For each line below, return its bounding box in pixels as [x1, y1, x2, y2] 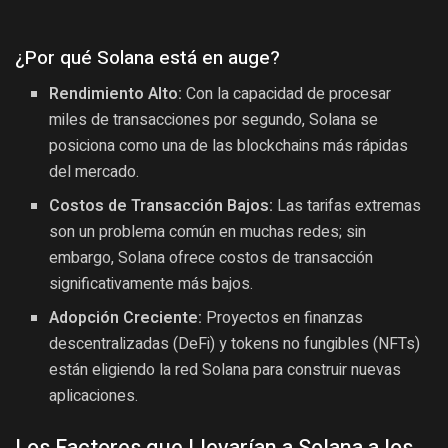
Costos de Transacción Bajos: [49, 194, 274, 219]
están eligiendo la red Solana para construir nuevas [49, 358, 402, 383]
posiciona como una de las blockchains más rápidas [49, 134, 409, 159]
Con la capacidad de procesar [182, 82, 392, 107]
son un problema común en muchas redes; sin [49, 220, 367, 245]
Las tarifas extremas [273, 194, 422, 219]
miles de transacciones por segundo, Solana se [49, 108, 379, 133]
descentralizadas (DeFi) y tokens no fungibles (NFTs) [49, 332, 421, 357]
